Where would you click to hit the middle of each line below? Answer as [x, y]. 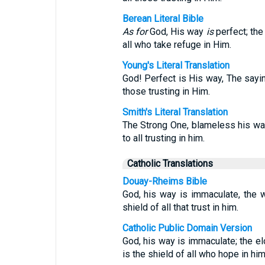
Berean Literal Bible [163, 19]
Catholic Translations [170, 164]
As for [135, 32]
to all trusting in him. [163, 138]
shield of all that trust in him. [180, 207]
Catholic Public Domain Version [187, 228]
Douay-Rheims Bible [164, 181]
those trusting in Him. [166, 91]
